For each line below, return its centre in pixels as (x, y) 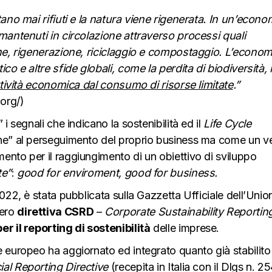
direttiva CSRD (56, 211)
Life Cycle (227, 123)
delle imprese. (185, 228)
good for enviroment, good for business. (117, 172)
